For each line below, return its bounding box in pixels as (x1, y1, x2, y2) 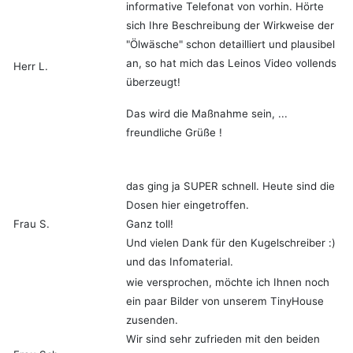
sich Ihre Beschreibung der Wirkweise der (126, 19, 334, 32)
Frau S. (13, 217, 53, 231)
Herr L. (13, 60, 48, 73)
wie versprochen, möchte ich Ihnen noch (126, 276, 329, 289)
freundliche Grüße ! (126, 126, 222, 139)
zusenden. (126, 314, 178, 327)
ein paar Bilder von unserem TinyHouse (126, 295, 324, 308)
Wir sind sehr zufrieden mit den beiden (126, 333, 320, 346)
